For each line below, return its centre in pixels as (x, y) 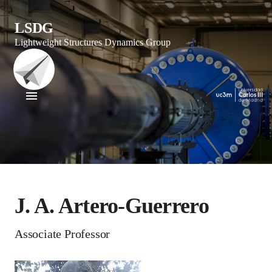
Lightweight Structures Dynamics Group (93, 42)
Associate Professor (63, 234)
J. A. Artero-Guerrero (112, 206)
